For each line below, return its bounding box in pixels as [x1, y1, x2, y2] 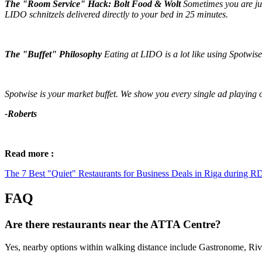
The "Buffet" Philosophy [5, 49, 102, 60]
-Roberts [5, 109, 37, 119]
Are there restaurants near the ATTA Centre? [5, 218, 221, 231]
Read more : [5, 149, 54, 159]
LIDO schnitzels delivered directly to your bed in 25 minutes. [5, 9, 228, 20]
